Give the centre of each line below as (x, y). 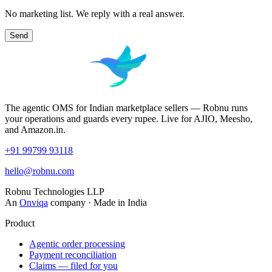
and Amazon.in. (35, 129)
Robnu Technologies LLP (55, 191)
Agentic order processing (77, 243)
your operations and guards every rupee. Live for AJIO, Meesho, (129, 118)
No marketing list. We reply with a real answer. (95, 13)
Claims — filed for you (73, 265)
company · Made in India (99, 202)
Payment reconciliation (73, 254)
